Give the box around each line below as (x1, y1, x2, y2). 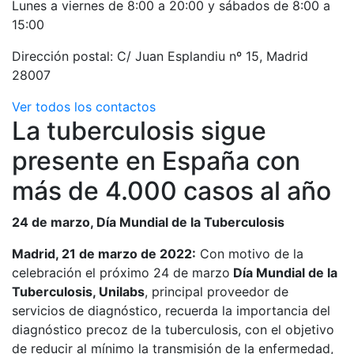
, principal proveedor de (145, 284, 288, 299)
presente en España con (12, 145, 300, 176)
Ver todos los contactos (12, 99, 156, 115)
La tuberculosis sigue (12, 115, 266, 146)
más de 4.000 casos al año (12, 175, 331, 206)
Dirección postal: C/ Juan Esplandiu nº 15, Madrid (12, 48, 308, 64)
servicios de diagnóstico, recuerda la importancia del (12, 303, 330, 318)
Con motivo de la (196, 246, 303, 262)
